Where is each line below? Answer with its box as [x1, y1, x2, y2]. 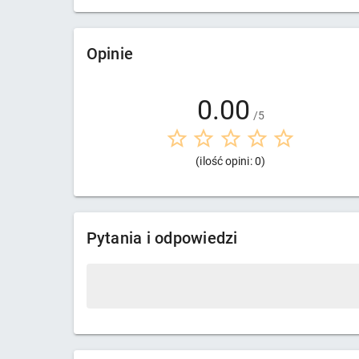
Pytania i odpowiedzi [86, 228, 238, 248]
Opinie [86, 44, 133, 64]
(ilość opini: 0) [196, 154, 265, 167]
